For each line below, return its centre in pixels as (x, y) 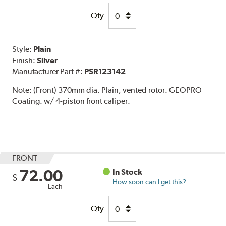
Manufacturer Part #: (48, 72)
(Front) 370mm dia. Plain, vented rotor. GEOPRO (118, 90)
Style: (23, 49)
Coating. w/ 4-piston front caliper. (71, 101)
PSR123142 (105, 72)
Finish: (25, 61)
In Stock (128, 172)
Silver (47, 61)
